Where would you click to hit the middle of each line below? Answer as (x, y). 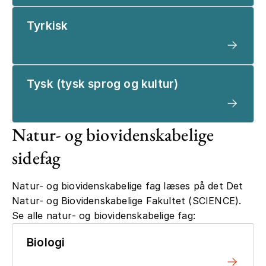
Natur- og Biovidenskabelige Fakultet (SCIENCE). (127, 200)
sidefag (37, 157)
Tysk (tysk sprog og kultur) (103, 84)
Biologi (46, 242)
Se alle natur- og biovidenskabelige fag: (104, 215)
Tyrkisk (47, 26)
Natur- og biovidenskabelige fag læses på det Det (128, 186)
